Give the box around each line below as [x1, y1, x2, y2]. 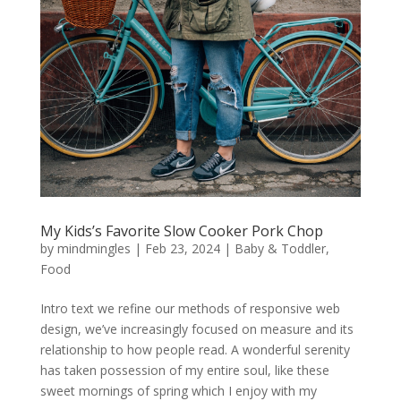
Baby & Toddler [234, 240, 326, 258]
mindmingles [56, 240, 131, 258]
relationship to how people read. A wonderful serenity [39, 341, 350, 359]
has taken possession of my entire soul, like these [39, 362, 329, 380]
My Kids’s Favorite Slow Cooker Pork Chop [39, 221, 323, 242]
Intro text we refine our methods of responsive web [39, 300, 340, 318]
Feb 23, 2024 [144, 240, 220, 258]
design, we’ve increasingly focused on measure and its [39, 320, 354, 338]
